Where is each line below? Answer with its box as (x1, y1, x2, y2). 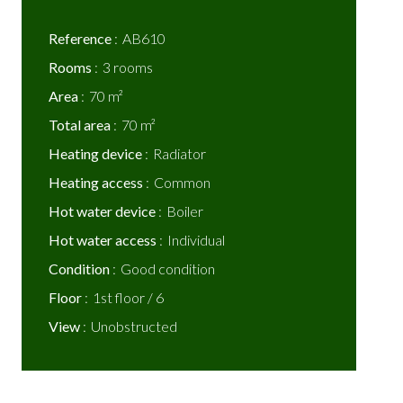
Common (154, 174, 210, 191)
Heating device (49, 145, 145, 162)
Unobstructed (91, 318, 177, 335)
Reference (49, 30, 114, 47)
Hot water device (49, 202, 158, 219)
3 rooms (103, 58, 153, 76)
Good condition (121, 260, 215, 277)
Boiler (166, 202, 203, 219)
